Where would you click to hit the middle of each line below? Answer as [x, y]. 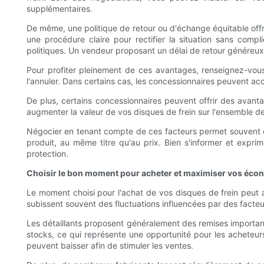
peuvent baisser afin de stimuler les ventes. [110, 245]
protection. [47, 153]
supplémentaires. [60, 8]
